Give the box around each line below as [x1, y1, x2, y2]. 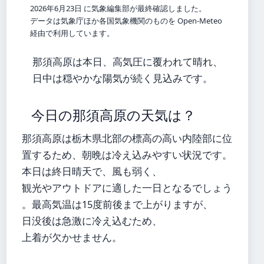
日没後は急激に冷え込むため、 [22, 214, 162, 228]
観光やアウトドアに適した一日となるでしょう [22, 181, 232, 195]
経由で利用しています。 [30, 27, 114, 38]
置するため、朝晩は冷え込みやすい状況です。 [22, 148, 232, 162]
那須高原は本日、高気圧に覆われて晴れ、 [32, 55, 223, 69]
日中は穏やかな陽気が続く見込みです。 [32, 71, 213, 85]
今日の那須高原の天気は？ [31, 108, 196, 124]
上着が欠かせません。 [22, 230, 122, 245]
